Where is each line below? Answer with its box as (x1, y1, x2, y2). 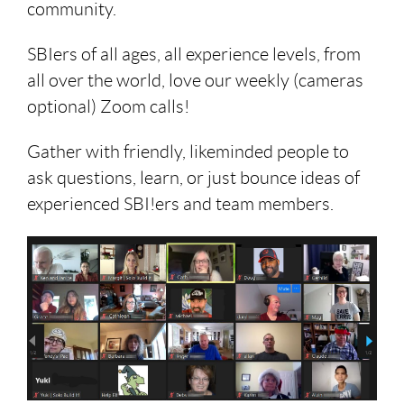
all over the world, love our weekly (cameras (27, 70, 363, 91)
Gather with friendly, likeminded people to (27, 142, 349, 162)
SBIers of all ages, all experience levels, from (27, 44, 361, 65)
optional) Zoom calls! (27, 96, 189, 117)
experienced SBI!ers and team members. (27, 194, 334, 215)
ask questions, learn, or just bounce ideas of (27, 168, 360, 188)
